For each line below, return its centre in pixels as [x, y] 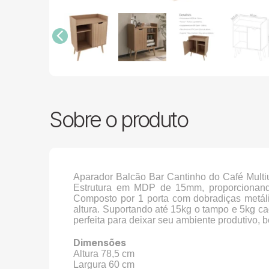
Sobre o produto [119, 119]
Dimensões [100, 242]
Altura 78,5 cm [104, 253]
